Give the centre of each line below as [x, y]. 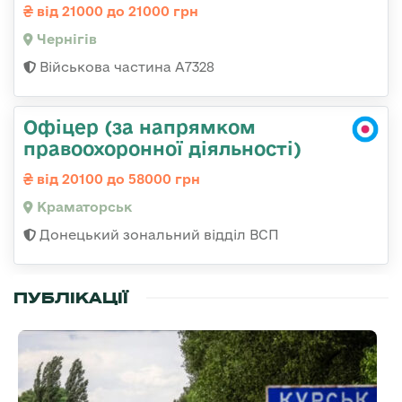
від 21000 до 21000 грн [116, 12]
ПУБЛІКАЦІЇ [71, 298]
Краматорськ [83, 207]
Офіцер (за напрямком [140, 127]
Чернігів [65, 39]
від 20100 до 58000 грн [117, 179]
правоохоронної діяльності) [162, 149]
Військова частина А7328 [125, 67]
